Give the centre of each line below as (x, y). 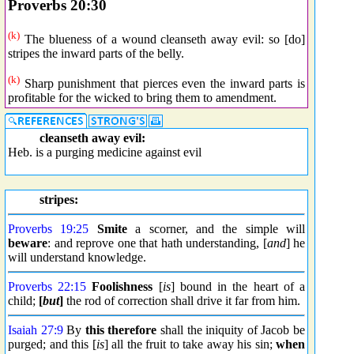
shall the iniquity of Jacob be (231, 330)
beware (28, 243)
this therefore (121, 330)
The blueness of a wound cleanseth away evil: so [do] (162, 40)
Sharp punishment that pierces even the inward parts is (162, 84)
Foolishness (122, 286)
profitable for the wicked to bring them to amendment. (142, 98)
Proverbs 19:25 (49, 229)
